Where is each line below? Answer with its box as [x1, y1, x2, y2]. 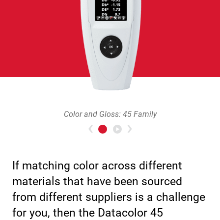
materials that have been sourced [12, 175, 182, 188]
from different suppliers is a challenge [12, 191, 205, 204]
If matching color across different [12, 159, 182, 172]
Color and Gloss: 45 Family [63, 110, 157, 119]
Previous [89, 120, 167, 143]
